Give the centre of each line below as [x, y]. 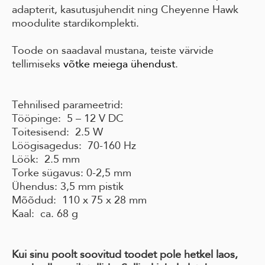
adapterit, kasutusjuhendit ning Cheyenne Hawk [125, 10]
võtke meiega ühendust [119, 64]
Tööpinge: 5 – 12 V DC [68, 119]
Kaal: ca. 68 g [45, 214]
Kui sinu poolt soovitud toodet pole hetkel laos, [125, 255]
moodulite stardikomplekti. [75, 23]
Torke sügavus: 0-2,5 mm [72, 173]
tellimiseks [38, 64]
